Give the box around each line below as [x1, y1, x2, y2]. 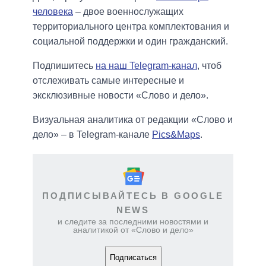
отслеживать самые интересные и [33, 75, 184, 85]
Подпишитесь [33, 60, 96, 71]
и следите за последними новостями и [58, 216, 208, 226]
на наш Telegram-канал [96, 60, 197, 71]
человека [33, 6, 73, 17]
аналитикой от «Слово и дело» [72, 224, 194, 235]
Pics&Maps [152, 129, 200, 140]
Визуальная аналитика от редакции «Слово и [33, 114, 233, 125]
